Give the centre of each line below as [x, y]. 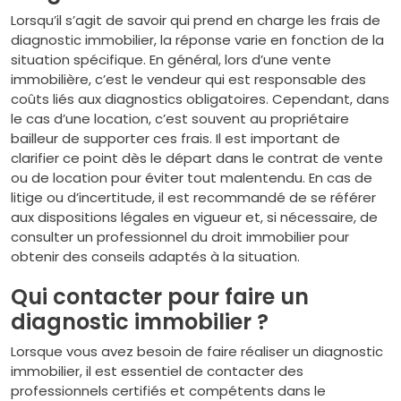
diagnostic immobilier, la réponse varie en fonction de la [197, 40]
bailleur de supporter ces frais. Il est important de [175, 138]
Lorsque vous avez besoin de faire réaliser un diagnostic [197, 351]
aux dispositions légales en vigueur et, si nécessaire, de [194, 217]
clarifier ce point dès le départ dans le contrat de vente [197, 158]
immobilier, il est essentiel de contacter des [157, 371]
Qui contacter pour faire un [160, 297]
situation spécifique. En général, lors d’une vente [171, 60]
